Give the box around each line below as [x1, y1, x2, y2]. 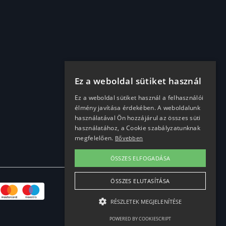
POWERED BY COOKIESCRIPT [109, 215, 171, 222]
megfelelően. [75, 134, 115, 142]
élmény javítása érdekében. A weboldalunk [75, 103, 201, 112]
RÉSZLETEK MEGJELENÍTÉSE [110, 198, 182, 205]
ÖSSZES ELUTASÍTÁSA [110, 177, 170, 185]
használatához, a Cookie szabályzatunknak [75, 124, 201, 132]
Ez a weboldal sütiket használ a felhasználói [75, 93, 204, 102]
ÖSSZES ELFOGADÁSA [110, 154, 171, 162]
